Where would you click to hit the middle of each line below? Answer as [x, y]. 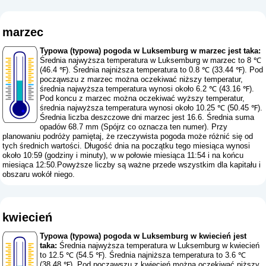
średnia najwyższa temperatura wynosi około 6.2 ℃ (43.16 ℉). [147, 88]
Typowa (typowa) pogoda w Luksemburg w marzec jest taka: [151, 50]
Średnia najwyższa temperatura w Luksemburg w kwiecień [159, 246]
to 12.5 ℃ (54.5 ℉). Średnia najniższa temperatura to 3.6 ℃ [143, 255]
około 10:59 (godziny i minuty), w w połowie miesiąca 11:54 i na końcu [123, 155]
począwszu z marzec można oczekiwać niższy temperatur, [142, 79]
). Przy [216, 126]
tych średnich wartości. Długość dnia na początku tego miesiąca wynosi [126, 145]
